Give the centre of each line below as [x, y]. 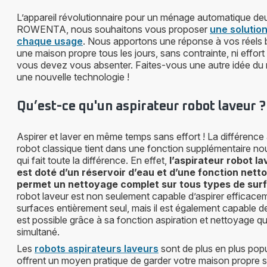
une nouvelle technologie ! [73, 77]
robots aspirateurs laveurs [97, 249]
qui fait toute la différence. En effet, [93, 160]
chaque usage [50, 41]
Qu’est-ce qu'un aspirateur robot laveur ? [141, 107]
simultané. [38, 232]
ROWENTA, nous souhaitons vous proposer [113, 29]
